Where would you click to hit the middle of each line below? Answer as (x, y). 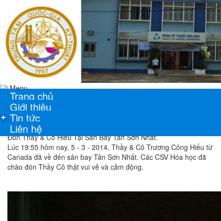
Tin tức (25, 118)
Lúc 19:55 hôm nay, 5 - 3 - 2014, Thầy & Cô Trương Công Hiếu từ (110, 147)
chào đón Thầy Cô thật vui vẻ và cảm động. (75, 167)
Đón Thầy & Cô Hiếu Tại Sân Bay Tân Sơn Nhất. (83, 137)
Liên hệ (26, 129)
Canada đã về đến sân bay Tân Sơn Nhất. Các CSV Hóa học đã (107, 157)
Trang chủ (32, 96)
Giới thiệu (31, 107)
